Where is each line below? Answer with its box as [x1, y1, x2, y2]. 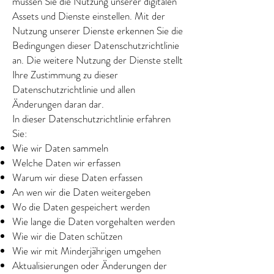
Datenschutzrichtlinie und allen [12, 82, 135, 97]
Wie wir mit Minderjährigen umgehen [12, 243, 161, 258]
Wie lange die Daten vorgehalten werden [12, 214, 175, 229]
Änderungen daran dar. [12, 97, 104, 111]
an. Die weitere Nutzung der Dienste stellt [12, 53, 183, 67]
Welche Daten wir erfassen [12, 155, 120, 170]
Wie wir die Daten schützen [12, 229, 122, 243]
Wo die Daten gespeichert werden [12, 199, 150, 214]
